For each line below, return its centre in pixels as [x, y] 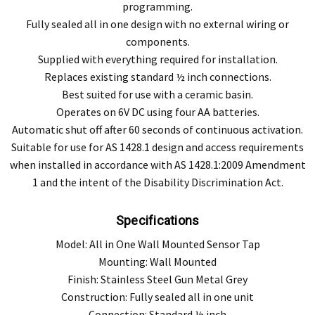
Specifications [157, 220]
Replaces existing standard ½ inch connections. [157, 77]
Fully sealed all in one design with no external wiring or [157, 24]
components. [157, 42]
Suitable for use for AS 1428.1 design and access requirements [157, 147]
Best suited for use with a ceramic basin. [157, 95]
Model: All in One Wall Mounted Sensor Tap [157, 244]
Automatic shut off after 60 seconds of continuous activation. [157, 130]
